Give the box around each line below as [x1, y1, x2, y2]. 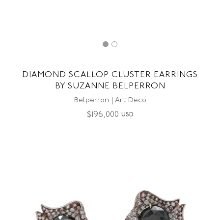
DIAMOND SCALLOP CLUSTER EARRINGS [22, 71, 198, 79]
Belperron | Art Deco [74, 97, 146, 104]
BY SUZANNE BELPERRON [55, 82, 165, 90]
